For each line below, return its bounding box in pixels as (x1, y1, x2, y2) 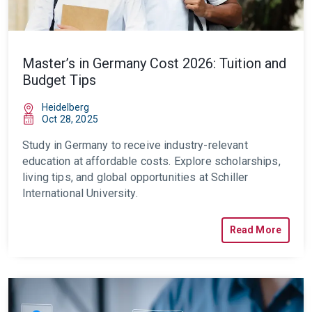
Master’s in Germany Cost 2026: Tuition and (22, 55, 286, 72)
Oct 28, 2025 (42, 114, 98, 125)
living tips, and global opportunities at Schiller (22, 171, 249, 184)
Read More (229, 224, 281, 235)
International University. (22, 187, 138, 200)
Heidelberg (42, 102, 89, 113)
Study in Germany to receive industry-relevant (22, 139, 248, 152)
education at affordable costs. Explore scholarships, (22, 155, 281, 168)
